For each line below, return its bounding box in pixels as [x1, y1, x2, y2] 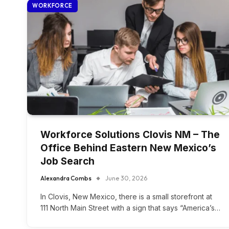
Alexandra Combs [40, 174, 91, 182]
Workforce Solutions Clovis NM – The [40, 129, 220, 141]
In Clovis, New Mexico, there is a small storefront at [40, 192, 212, 201]
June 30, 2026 [105, 174, 147, 182]
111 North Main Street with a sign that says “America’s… [40, 203, 220, 213]
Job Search [40, 155, 95, 168]
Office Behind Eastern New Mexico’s [40, 142, 216, 154]
